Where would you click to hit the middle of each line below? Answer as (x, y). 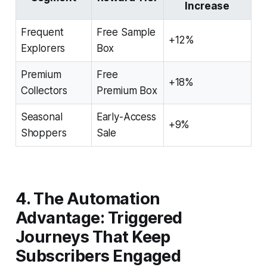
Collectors (44, 90)
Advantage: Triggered (99, 218)
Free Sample (126, 32)
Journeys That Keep (93, 237)
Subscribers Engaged (98, 256)
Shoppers (44, 133)
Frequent (42, 32)
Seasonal (41, 117)
